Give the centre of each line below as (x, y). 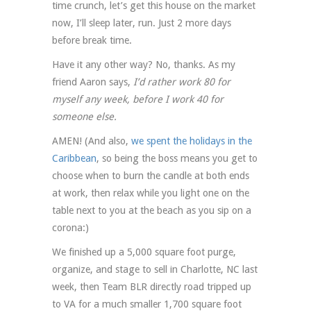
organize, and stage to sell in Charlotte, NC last (155, 270)
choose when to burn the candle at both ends (151, 176)
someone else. (84, 117)
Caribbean (74, 159)
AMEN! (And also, (92, 141)
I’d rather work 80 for (182, 82)
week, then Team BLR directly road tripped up (152, 287)
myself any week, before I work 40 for (138, 100)
